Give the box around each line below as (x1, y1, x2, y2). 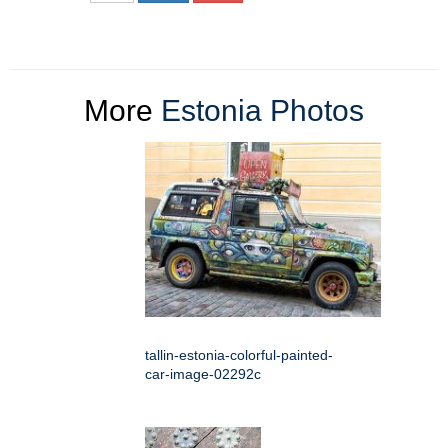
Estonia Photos (161, 94, 364, 128)
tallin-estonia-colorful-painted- (145, 347, 333, 364)
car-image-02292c (145, 366, 261, 383)
